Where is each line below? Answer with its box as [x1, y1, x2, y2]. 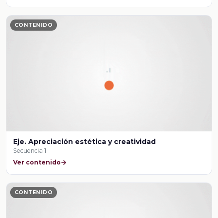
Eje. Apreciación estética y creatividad [13, 137, 156, 146]
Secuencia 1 [13, 146, 47, 154]
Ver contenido [13, 159, 61, 166]
